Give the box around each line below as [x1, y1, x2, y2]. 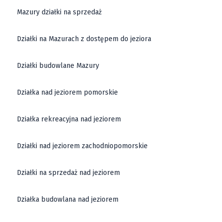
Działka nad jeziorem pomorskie [17, 88, 118, 97]
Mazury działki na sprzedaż [17, 8, 102, 17]
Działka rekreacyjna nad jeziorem [17, 115, 121, 124]
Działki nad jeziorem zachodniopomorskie [17, 142, 148, 151]
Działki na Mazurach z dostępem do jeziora [17, 35, 152, 44]
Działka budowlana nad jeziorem [17, 195, 119, 204]
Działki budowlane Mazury [17, 61, 100, 70]
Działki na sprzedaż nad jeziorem [17, 168, 120, 177]
